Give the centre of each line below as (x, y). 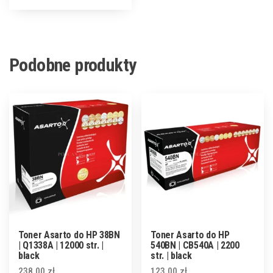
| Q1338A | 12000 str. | (61, 245)
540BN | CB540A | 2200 (195, 245)
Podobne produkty (73, 65)
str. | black (171, 255)
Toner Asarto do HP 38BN (69, 235)
